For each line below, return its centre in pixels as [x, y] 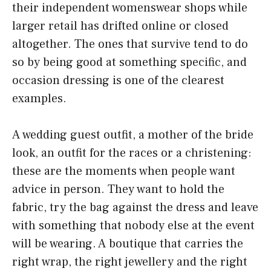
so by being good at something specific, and [129, 63]
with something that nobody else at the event [133, 226]
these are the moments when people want [124, 171]
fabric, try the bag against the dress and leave [135, 208]
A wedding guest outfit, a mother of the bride [133, 135]
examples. [39, 99]
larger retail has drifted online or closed [120, 26]
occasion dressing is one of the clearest [118, 81]
